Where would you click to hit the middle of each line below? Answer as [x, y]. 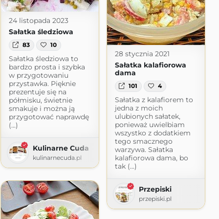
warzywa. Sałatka [144, 149]
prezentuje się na [37, 92]
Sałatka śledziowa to [43, 58]
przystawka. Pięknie [42, 83]
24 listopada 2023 [38, 21]
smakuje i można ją [42, 108]
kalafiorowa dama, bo [151, 158]
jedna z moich [139, 108]
